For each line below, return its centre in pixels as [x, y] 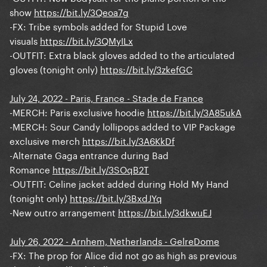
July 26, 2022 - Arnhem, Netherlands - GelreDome [114, 240]
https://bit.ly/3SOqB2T [101, 169]
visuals [25, 40]
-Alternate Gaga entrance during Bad [89, 155]
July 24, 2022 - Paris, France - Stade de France [106, 97]
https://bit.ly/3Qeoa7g [81, 12]
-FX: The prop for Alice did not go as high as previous [123, 255]
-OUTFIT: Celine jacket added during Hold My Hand [119, 183]
